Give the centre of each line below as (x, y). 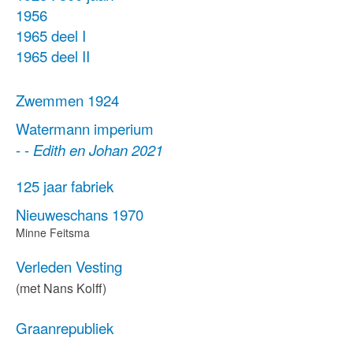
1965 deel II (53, 56)
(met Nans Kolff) (61, 288)
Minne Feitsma (53, 232)
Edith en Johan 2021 (98, 150)
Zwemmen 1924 (67, 100)
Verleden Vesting (69, 266)
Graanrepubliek (65, 328)
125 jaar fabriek (65, 186)
